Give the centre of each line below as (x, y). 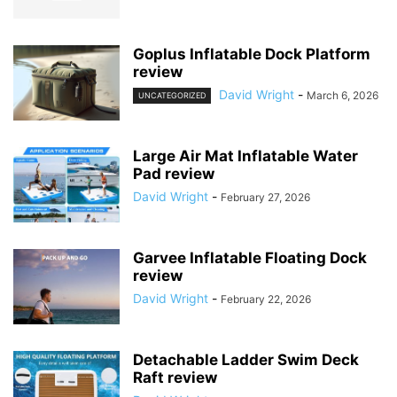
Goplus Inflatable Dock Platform (252, 54)
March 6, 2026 (343, 96)
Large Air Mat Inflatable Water (245, 156)
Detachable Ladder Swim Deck (246, 360)
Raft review (175, 378)
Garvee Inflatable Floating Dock (250, 258)
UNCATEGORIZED (172, 96)
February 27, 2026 (265, 198)
